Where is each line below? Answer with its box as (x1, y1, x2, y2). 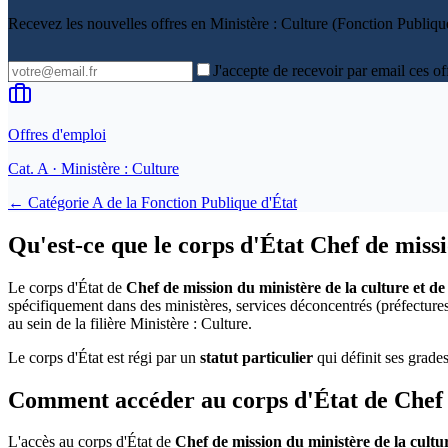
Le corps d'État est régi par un (8, 348, 200, 366)
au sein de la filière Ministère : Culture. (8, 314, 252, 332)
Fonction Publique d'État (141, 193, 297, 211)
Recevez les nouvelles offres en (8, 14, 210, 32)
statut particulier (200, 348, 313, 366)
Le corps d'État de (8, 278, 126, 296)
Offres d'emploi (8, 125, 106, 143)
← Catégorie (8, 193, 92, 211)
